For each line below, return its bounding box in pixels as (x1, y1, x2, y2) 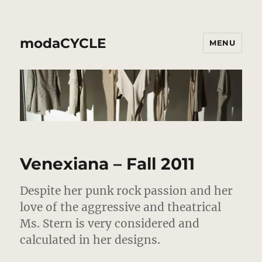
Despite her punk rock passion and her (20, 184, 233, 198)
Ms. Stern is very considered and (20, 216, 200, 231)
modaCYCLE (20, 35, 106, 51)
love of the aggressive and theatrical (20, 200, 222, 215)
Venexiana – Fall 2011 (20, 154, 195, 174)
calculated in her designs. (20, 233, 161, 247)
